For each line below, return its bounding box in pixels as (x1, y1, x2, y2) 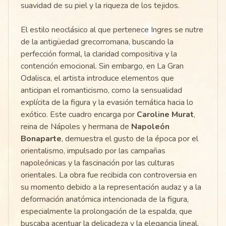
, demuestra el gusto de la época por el (62, 133, 198, 145)
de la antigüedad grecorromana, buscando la (21, 36, 174, 48)
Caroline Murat (137, 109, 194, 121)
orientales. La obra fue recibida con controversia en (21, 169, 197, 181)
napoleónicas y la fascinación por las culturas (21, 157, 175, 169)
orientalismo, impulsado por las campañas (21, 145, 165, 157)
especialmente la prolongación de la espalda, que (21, 206, 192, 217)
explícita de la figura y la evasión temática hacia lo (21, 97, 193, 108)
